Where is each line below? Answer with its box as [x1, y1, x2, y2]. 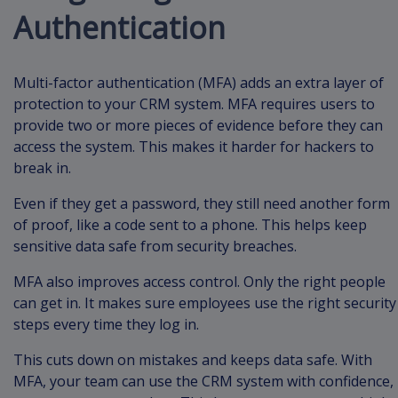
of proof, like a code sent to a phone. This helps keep [13, 215, 367, 235]
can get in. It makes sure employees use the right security [13, 293, 396, 314]
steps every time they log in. [13, 314, 203, 335]
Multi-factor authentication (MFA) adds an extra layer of [13, 73, 384, 93]
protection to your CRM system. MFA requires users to [13, 94, 375, 115]
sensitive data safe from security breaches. [13, 236, 297, 257]
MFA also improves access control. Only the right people [13, 272, 386, 292]
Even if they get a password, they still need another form [13, 194, 390, 214]
